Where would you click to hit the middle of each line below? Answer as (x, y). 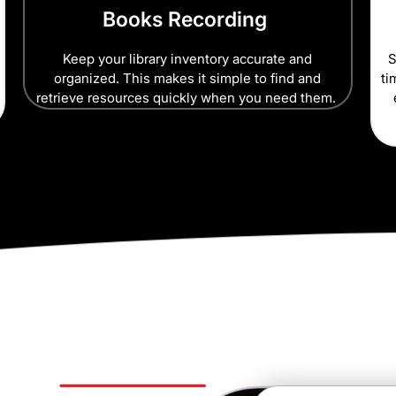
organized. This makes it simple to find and (188, 79)
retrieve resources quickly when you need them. (187, 98)
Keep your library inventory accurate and (188, 59)
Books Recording (188, 20)
